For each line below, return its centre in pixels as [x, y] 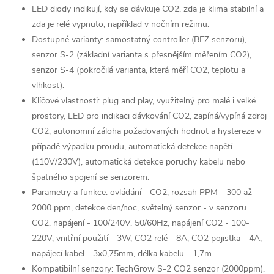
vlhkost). [48, 85]
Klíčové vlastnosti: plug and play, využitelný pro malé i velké [144, 100]
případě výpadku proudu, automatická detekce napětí [132, 146]
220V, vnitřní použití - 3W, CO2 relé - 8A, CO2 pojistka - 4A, [147, 238]
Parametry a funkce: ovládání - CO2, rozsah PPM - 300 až [142, 192]
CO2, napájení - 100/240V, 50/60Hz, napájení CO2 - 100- [141, 223]
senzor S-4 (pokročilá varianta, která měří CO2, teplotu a [139, 70]
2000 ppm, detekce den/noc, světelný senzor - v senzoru [139, 207]
